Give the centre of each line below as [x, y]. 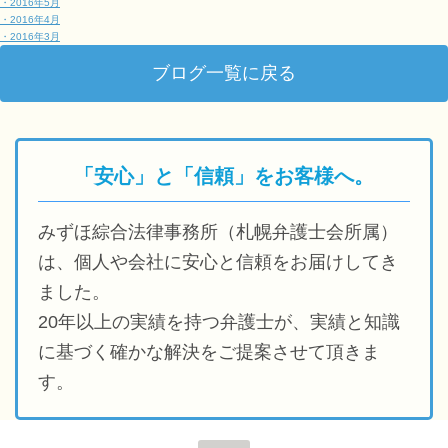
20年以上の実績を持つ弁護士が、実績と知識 [219, 322]
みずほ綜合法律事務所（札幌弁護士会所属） [218, 232]
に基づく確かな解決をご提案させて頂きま [209, 352]
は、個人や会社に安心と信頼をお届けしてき [218, 262]
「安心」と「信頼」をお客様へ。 [224, 176]
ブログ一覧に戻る [224, 73]
